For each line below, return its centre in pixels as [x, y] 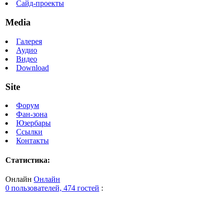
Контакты [33, 141]
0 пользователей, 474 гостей [52, 188]
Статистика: [28, 160]
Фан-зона [32, 114]
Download [33, 67]
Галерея [29, 41]
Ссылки [29, 132]
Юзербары [33, 123]
